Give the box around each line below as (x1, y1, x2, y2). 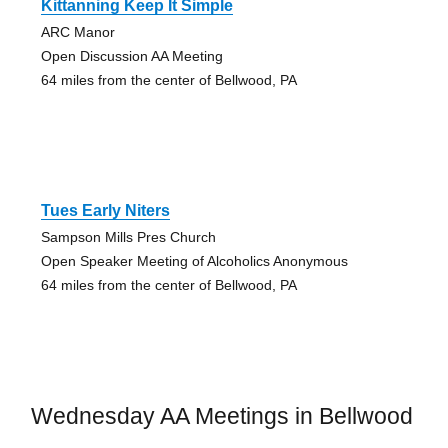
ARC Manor (40, 23, 115, 40)
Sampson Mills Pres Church (40, 228, 216, 245)
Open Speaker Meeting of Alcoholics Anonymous (40, 252, 348, 269)
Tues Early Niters (40, 201, 170, 219)
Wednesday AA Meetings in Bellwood (30, 402, 413, 429)
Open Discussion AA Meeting (40, 47, 223, 64)
